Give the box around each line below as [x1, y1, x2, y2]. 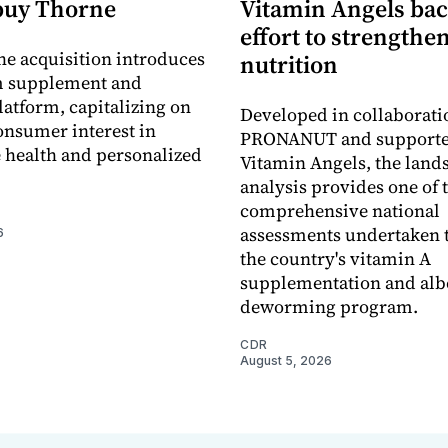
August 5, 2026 [240, 352, 332, 368]
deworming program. [240, 293, 418, 319]
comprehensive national [240, 197, 440, 223]
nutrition [240, 47, 338, 81]
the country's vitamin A [240, 245, 431, 271]
